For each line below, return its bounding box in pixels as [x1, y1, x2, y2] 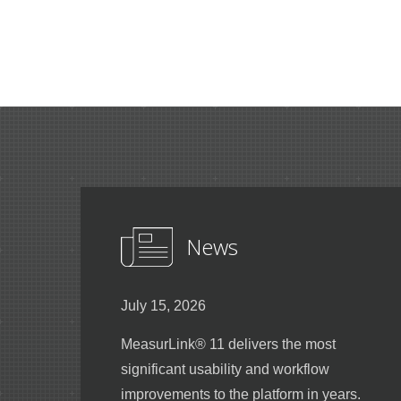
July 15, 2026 [121, 297, 206, 313]
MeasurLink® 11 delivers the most [121, 336, 336, 352]
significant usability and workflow [121, 361, 329, 377]
